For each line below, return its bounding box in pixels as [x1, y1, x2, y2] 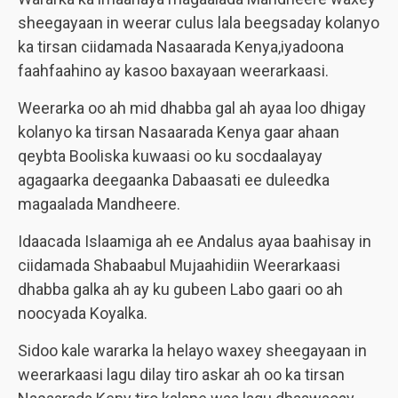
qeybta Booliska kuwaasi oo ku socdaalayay [18, 147, 322, 165]
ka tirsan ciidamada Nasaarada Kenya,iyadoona [18, 37, 344, 56]
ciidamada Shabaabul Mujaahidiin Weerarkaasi [18, 256, 340, 275]
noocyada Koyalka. [18, 304, 147, 322]
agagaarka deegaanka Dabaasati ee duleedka [18, 171, 330, 189]
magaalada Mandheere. [18, 195, 180, 213]
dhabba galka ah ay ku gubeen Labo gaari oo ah [18, 280, 343, 298]
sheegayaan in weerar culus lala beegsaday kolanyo [18, 13, 379, 32]
